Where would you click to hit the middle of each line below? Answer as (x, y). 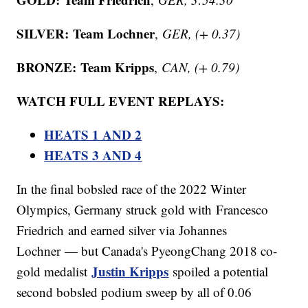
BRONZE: (47, 67)
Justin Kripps (130, 272)
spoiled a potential (221, 272)
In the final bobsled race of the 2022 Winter (132, 189)
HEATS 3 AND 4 (93, 155)
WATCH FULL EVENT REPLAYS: (123, 101)
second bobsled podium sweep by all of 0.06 (134, 292)
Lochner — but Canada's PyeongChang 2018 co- (147, 251)
